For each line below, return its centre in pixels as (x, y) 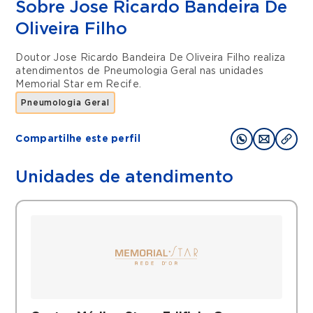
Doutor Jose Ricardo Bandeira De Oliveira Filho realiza (151, 58)
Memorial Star (50, 85)
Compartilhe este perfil (78, 139)
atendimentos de (59, 71)
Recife (122, 85)
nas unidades (232, 71)
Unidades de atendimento (125, 177)
